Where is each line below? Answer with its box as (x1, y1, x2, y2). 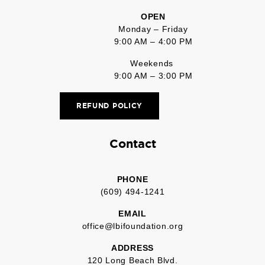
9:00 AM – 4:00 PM (114, 36, 193, 46)
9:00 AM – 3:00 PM (114, 70, 193, 80)
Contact (109, 135, 156, 151)
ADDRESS (111, 243, 154, 253)
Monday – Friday (118, 24, 188, 34)
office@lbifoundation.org (82, 221, 183, 231)
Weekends (130, 58, 176, 68)
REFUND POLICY (76, 101, 143, 111)
